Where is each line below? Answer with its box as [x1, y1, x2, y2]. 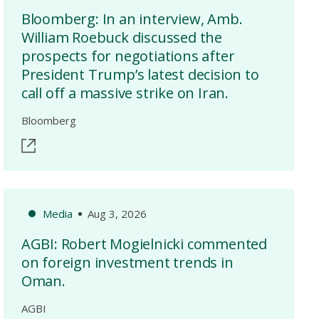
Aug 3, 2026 [87, 206, 147, 221]
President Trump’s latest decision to [21, 65, 259, 84]
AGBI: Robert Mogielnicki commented [21, 234, 267, 253]
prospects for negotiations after [21, 46, 235, 66]
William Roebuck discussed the [21, 28, 222, 47]
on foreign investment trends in [21, 253, 234, 272]
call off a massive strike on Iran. [21, 83, 229, 103]
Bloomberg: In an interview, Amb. [21, 9, 243, 28]
